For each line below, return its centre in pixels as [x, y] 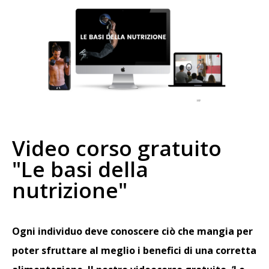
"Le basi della [80, 169]
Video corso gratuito [117, 148]
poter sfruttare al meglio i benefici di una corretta [134, 251]
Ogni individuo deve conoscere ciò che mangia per [132, 231]
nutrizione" [70, 190]
